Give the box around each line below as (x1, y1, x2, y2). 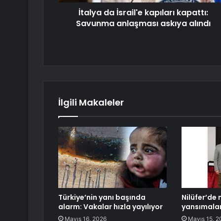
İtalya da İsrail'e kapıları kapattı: (78, 6, 208, 18)
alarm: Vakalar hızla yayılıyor (58, 201, 163, 212)
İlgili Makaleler (58, 96, 124, 109)
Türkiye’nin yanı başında (58, 192, 146, 202)
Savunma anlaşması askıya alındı (76, 17, 211, 29)
